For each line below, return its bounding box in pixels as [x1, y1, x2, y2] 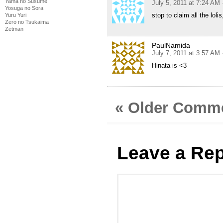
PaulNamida [152, 41, 190, 50]
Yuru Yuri [5, 12, 26, 18]
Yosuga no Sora [5, 5, 43, 11]
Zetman [5, 26, 23, 32]
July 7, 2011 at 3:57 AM [152, 49, 220, 57]
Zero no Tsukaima [5, 19, 49, 25]
